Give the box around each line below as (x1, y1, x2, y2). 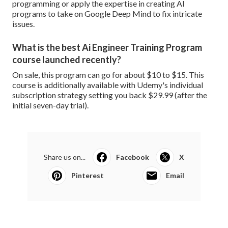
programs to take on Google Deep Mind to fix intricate (12, 9, 202, 19)
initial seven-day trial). (12, 100, 89, 110)
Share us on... (44, 153, 85, 162)
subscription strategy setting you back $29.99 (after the (12, 90, 207, 100)
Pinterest (71, 171, 104, 180)
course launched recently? (12, 54, 121, 66)
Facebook (116, 153, 149, 162)
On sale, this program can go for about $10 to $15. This (12, 70, 204, 80)
